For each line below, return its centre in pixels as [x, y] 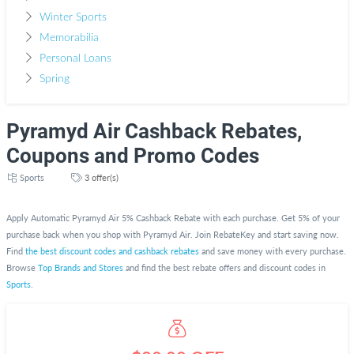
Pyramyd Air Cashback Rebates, [154, 131]
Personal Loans [75, 58]
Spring [54, 79]
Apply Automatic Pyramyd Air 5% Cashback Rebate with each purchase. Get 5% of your [173, 218]
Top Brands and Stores [81, 267]
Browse [22, 267]
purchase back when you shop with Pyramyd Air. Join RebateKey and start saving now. [173, 234]
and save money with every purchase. [273, 251]
